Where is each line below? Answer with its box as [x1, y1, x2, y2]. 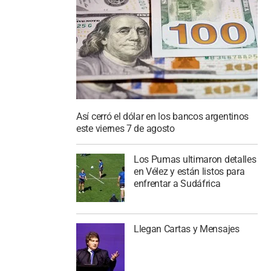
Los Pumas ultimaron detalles [133, 154, 256, 165]
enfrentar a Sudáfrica [133, 178, 221, 189]
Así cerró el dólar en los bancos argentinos [76, 111, 249, 123]
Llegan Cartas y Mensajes [133, 223, 240, 235]
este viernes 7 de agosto [76, 123, 175, 135]
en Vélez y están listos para [133, 166, 245, 177]
